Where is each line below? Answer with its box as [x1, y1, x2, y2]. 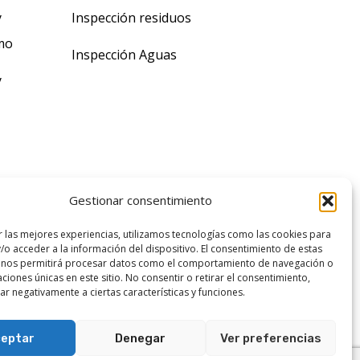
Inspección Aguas [72, 45, 177, 63]
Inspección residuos [72, 8, 191, 27]
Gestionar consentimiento [68, 192, 212, 208]
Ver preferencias [219, 330, 321, 346]
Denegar [115, 330, 166, 346]
